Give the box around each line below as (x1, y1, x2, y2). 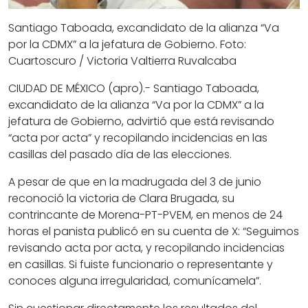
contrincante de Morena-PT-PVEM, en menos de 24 (8, 207, 283, 223)
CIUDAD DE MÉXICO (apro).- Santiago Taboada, (8, 80, 259, 97)
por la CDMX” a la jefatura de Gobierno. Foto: (8, 36, 246, 53)
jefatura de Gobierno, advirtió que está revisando (8, 113, 274, 130)
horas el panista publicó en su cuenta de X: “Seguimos (8, 223, 299, 240)
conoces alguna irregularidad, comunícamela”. (8, 273, 261, 289)
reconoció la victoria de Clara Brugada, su (8, 190, 234, 207)
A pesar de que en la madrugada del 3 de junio (8, 174, 261, 190)
